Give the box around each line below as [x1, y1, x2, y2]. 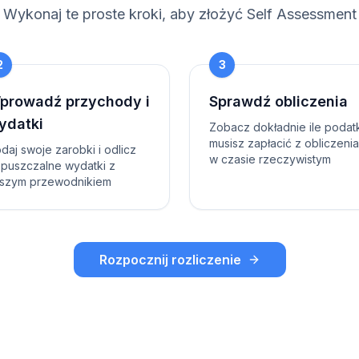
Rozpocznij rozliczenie [99, 252, 241, 268]
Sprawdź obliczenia [209, 93, 348, 110]
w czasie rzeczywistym [209, 152, 331, 166]
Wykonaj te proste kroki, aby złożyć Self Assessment [2, 6, 357, 22]
